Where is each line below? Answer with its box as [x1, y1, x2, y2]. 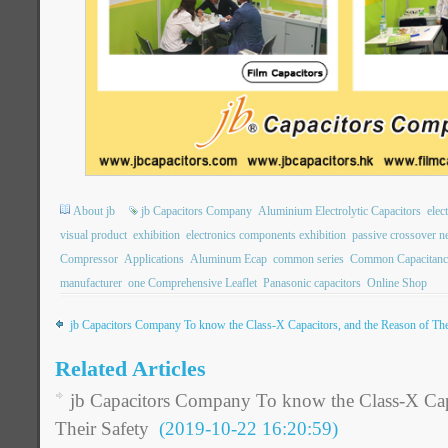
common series [273, 252, 344, 267]
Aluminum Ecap [190, 252, 267, 267]
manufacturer [60, 276, 122, 291]
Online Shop [367, 276, 427, 291]
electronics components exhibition [186, 228, 346, 243]
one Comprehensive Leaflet [128, 276, 257, 291]
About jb [73, 204, 115, 219]
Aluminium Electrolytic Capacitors [258, 204, 421, 219]
